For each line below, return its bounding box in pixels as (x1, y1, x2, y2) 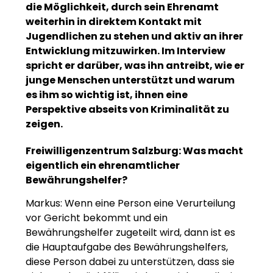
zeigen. (26, 116, 63, 131)
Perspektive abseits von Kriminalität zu (26, 102, 229, 116)
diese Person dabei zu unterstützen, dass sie (26, 255, 235, 269)
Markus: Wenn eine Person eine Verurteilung (26, 196, 235, 211)
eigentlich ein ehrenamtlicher (26, 158, 180, 172)
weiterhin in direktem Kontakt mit (26, 14, 202, 29)
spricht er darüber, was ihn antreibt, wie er (26, 58, 244, 73)
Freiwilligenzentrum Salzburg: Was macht (26, 143, 243, 158)
